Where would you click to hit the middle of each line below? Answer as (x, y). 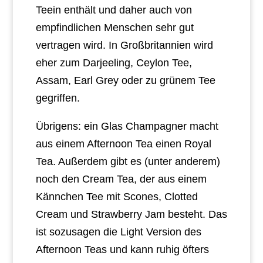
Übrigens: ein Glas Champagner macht (127, 127)
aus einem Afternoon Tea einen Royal (123, 144)
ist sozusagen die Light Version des (118, 232)
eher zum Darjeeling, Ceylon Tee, (114, 63)
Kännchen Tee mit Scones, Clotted (117, 197)
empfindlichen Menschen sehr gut (114, 28)
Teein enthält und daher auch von (114, 10)
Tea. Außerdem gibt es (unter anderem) (128, 162)
